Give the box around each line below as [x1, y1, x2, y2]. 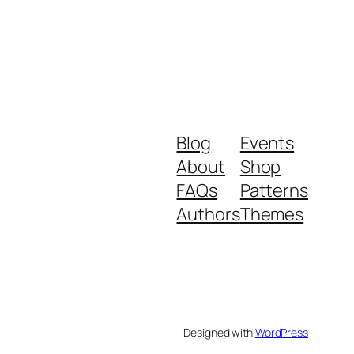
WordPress [254, 324, 308, 340]
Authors [176, 201, 240, 226]
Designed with [183, 324, 255, 340]
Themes [239, 201, 304, 226]
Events [239, 130, 295, 155]
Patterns [239, 178, 308, 202]
